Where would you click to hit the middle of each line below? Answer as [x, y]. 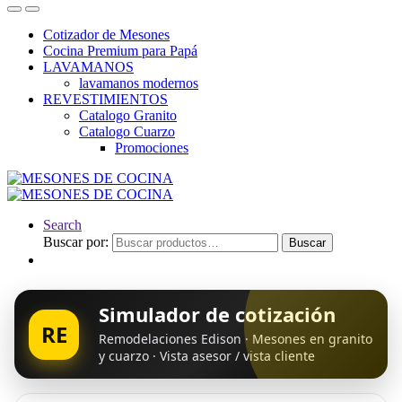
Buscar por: [76, 242]
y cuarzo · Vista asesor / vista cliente [207, 356]
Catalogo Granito [128, 115]
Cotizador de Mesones [106, 35]
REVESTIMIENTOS [105, 99]
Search [62, 225]
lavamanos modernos [139, 83]
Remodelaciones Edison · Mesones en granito [236, 339]
